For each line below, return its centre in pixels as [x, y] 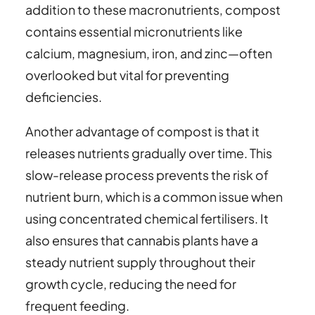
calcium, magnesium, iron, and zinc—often [149, 53]
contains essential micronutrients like [134, 31]
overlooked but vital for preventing [127, 75]
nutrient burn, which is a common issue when [154, 196]
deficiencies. [64, 96]
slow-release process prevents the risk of [147, 174]
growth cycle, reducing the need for [131, 283]
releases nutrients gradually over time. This [149, 153]
